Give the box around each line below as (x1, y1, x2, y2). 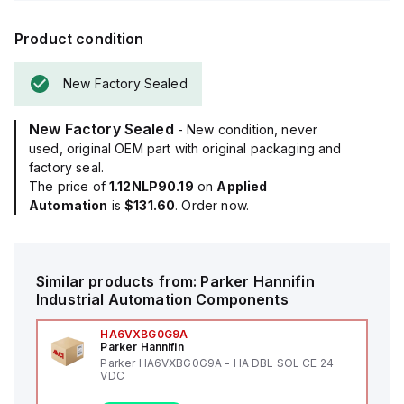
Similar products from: (36, 272, 201, 290)
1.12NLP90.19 (108, 179, 194, 194)
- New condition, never (177, 122, 318, 137)
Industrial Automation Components (36, 290, 289, 308)
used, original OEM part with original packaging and (29, 141, 342, 156)
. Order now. (175, 197, 249, 213)
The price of (29, 179, 109, 194)
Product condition (14, 30, 144, 48)
